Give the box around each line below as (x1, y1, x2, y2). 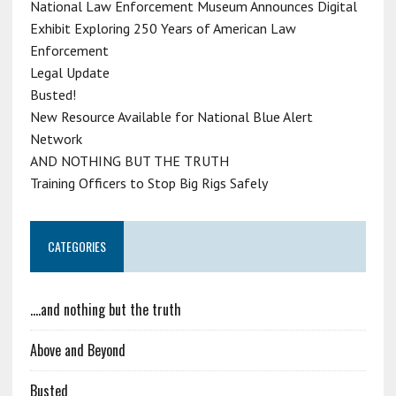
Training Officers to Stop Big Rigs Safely (29, 173, 268, 192)
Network (29, 129, 82, 148)
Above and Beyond (29, 339, 126, 361)
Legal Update (29, 63, 110, 81)
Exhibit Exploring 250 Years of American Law (29, 19, 296, 37)
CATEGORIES (47, 236, 106, 255)
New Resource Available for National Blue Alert (29, 107, 313, 126)
